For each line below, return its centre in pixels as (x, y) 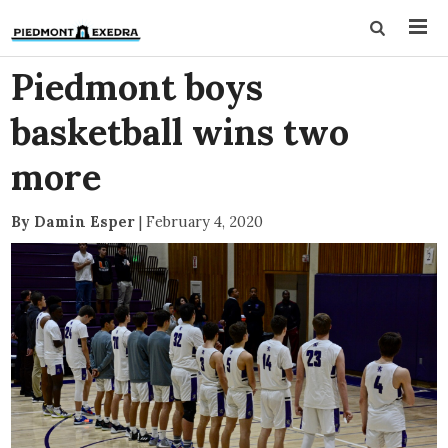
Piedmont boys (137, 87)
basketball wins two (180, 132)
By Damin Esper (73, 221)
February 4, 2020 (205, 221)
